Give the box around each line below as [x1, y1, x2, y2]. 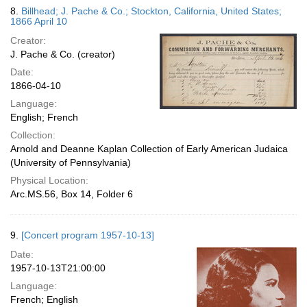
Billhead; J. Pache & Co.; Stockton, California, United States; [21, 5, 282, 16]
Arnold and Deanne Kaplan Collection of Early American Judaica [10, 143, 288, 154]
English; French [10, 112, 78, 123]
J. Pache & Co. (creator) [10, 49, 115, 60]
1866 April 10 [10, 16, 67, 27]
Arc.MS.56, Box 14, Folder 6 [10, 188, 133, 199]
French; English [10, 294, 78, 305]
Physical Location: [10, 175, 88, 186]
